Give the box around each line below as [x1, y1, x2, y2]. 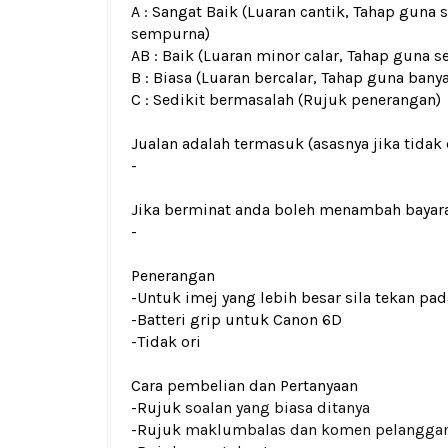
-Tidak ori [131, 332, 201, 351]
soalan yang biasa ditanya [185, 398, 370, 417]
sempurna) [131, 24, 210, 43]
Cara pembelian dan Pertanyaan [131, 376, 358, 395]
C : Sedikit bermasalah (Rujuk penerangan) [131, 90, 441, 109]
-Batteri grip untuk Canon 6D [131, 310, 342, 329]
